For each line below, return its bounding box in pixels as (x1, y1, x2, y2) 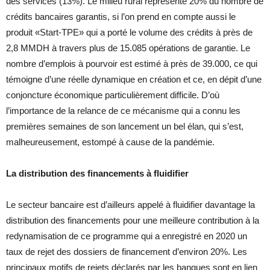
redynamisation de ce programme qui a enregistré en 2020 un (6, 231, 247, 242)
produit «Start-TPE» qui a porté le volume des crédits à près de (6, 27, 253, 38)
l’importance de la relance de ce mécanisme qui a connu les (6, 105, 240, 116)
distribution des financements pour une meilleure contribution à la (6, 215, 259, 226)
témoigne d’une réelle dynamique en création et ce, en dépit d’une (6, 74, 262, 85)
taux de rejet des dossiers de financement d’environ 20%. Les (6, 246, 247, 257)
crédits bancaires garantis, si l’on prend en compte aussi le (6, 11, 236, 22)
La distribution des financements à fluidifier (6, 168, 189, 179)
